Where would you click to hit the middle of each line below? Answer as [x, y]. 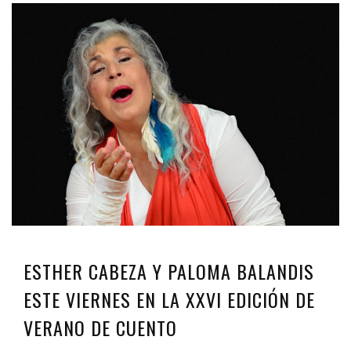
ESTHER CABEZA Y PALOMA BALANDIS [169, 271]
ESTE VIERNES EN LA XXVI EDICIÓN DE [169, 299]
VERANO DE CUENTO [100, 327]
